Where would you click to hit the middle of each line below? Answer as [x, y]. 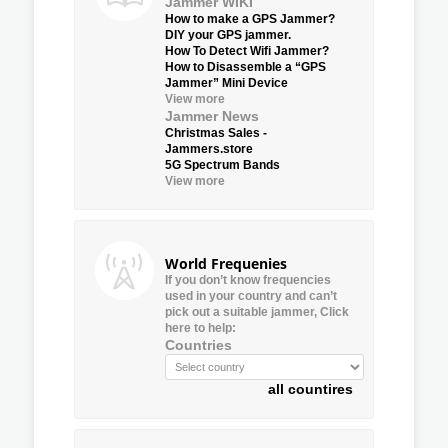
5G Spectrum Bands [222, 164]
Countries [198, 344]
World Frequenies [226, 263]
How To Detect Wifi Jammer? [247, 50]
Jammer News [212, 115]
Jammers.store [209, 148]
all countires [310, 388]
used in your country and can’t [251, 295]
